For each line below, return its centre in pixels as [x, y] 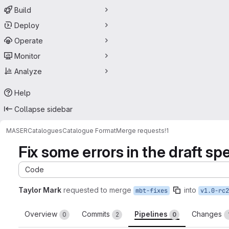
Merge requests [140, 130]
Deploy [27, 25]
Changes [208, 214]
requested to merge [97, 190]
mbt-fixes [152, 191]
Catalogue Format [89, 130]
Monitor [27, 56]
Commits [97, 214]
